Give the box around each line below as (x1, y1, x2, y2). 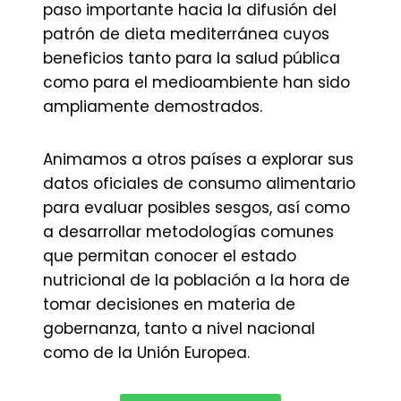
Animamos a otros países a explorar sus (43, 149, 354, 170)
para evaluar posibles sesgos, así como (43, 197, 350, 218)
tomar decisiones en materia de (43, 294, 295, 315)
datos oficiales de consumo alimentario (43, 173, 355, 194)
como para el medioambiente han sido (43, 72, 350, 93)
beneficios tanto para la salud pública (43, 47, 340, 69)
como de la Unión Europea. (43, 342, 250, 363)
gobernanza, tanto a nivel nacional (43, 318, 315, 339)
